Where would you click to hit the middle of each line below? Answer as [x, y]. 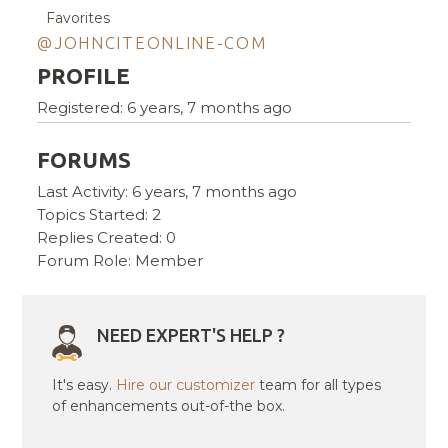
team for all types [318, 385]
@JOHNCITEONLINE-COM [152, 43]
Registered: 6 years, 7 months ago [165, 108]
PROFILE [84, 76]
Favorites [78, 18]
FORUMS [84, 160]
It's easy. [84, 385]
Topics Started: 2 [99, 215]
